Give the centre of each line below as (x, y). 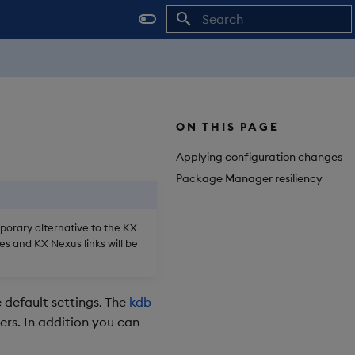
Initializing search (244, 48)
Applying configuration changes (259, 157)
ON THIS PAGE (227, 127)
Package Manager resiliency (249, 178)
